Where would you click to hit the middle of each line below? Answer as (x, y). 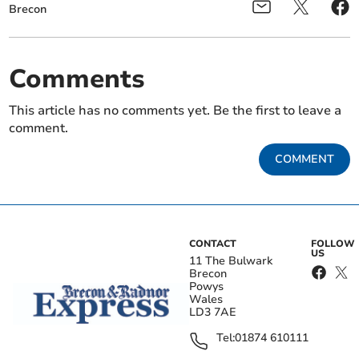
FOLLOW (333, 244)
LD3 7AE (213, 313)
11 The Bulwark (231, 261)
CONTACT (213, 244)
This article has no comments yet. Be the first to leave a (175, 111)
